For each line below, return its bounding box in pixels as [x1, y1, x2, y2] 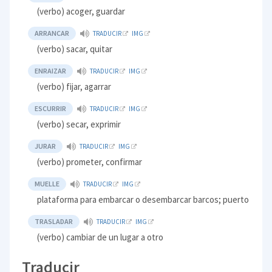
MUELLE [35, 179, 60, 189]
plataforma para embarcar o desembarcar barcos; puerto [37, 194, 250, 206]
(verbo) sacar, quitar [37, 43, 113, 55]
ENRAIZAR [35, 66, 67, 76]
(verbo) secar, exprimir [37, 118, 121, 131]
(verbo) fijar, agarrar [37, 81, 112, 93]
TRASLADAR [35, 217, 73, 226]
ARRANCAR [35, 29, 70, 38]
